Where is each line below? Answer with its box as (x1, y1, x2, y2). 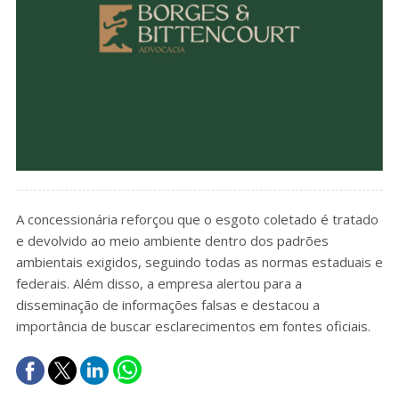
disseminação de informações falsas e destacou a (15, 296, 320, 314)
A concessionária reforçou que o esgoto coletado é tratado (15, 210, 379, 229)
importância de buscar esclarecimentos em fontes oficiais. (15, 317, 370, 336)
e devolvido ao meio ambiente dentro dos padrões (15, 232, 329, 250)
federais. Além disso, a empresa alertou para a (15, 274, 302, 293)
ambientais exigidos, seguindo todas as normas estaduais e (15, 253, 383, 272)
